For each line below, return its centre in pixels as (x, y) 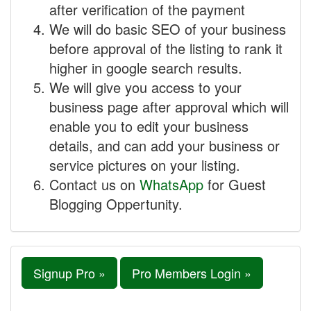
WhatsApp (171, 184)
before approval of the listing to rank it (166, 48)
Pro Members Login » (192, 273)
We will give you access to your (145, 87)
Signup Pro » (69, 273)
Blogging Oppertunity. (116, 204)
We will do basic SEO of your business (168, 29)
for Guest (235, 184)
